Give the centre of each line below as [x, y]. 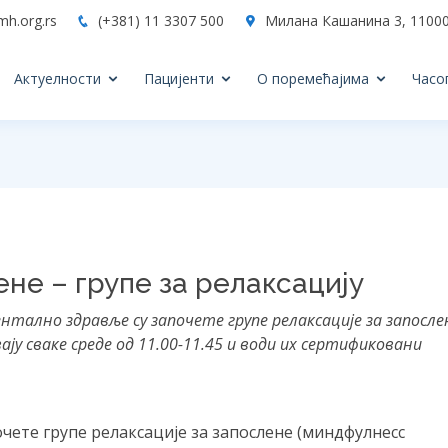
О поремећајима [312, 78]
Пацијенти [178, 78]
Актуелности [57, 78]
